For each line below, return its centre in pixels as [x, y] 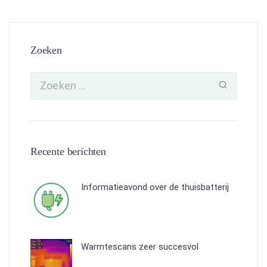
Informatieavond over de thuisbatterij [155, 187]
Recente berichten [68, 151]
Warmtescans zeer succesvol [140, 246]
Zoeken [46, 50]
